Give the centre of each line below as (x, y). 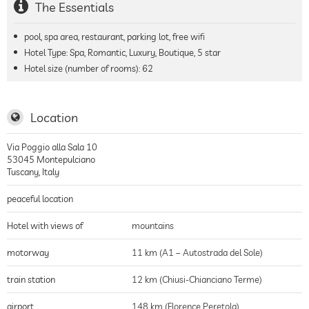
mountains (153, 225)
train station (31, 279)
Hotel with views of (45, 225)
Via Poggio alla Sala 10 (52, 147)
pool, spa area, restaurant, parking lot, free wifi (114, 36)
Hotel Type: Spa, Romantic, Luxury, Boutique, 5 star (122, 52)
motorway (28, 252)
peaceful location (40, 198)
